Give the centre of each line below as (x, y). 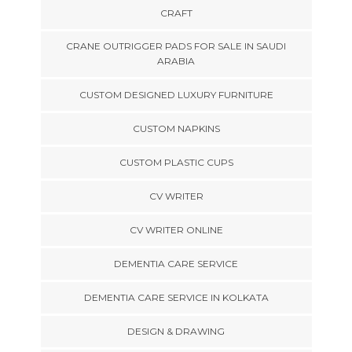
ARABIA (176, 60)
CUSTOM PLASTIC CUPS (176, 162)
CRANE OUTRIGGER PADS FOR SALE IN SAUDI (176, 46)
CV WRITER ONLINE (176, 229)
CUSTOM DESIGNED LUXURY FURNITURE (176, 94)
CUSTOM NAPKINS (176, 128)
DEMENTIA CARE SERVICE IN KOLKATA (176, 297)
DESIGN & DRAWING (176, 331)
